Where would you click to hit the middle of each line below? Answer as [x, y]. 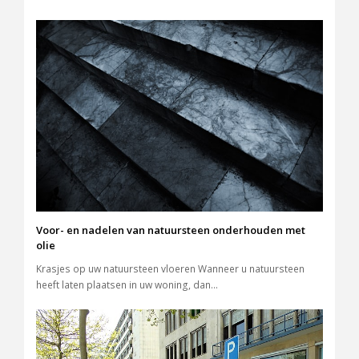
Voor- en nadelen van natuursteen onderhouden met [171, 230]
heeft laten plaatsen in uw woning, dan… [127, 284]
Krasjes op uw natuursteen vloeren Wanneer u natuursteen [170, 268]
